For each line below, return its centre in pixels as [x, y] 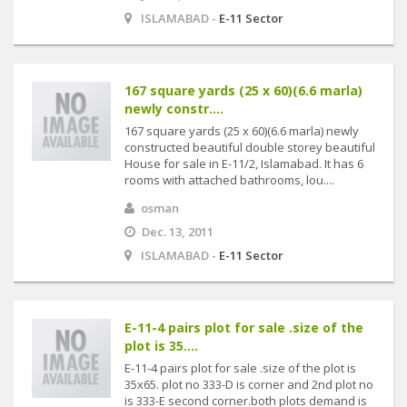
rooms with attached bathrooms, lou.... [229, 180]
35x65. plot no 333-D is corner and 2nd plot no [249, 384]
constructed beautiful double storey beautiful [250, 147]
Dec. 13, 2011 [178, 232]
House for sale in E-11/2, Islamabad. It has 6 [244, 164]
